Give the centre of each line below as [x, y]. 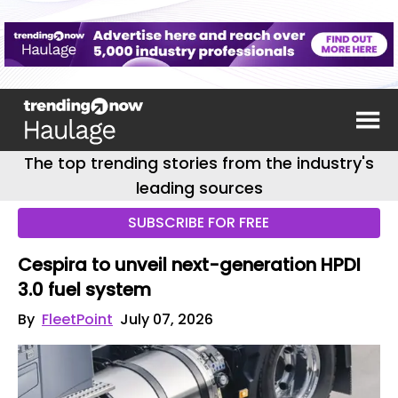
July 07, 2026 [167, 319]
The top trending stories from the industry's [199, 163]
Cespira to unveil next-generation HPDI [189, 265]
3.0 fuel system [84, 290]
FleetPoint [77, 319]
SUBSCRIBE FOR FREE [199, 223]
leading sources [199, 188]
